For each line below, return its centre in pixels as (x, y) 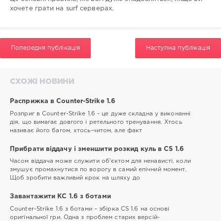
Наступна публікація (178, 48)
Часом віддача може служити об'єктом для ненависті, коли (100, 161)
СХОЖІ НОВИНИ (42, 82)
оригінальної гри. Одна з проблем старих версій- (85, 217)
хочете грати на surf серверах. (62, 9)
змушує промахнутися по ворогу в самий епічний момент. (98, 170)
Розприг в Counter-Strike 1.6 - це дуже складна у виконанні (100, 113)
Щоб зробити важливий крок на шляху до (75, 178)
